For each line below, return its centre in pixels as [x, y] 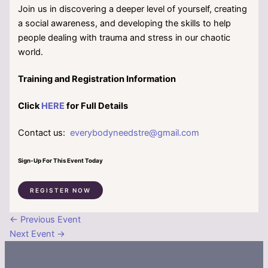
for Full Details [97, 106]
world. [31, 52]
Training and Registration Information [97, 79]
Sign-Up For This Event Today [61, 160]
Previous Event [49, 220]
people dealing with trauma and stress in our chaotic [124, 37]
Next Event [33, 234]
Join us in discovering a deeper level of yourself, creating [133, 9]
